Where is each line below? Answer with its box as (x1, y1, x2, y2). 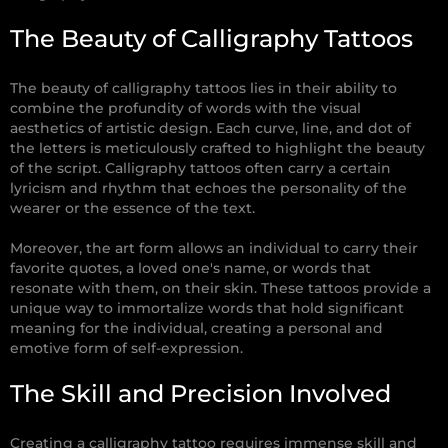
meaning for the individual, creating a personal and (10, 319, 383, 338)
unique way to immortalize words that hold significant (10, 299, 404, 318)
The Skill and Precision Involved (10, 379, 391, 409)
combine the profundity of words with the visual (10, 99, 361, 118)
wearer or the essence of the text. (10, 199, 255, 218)
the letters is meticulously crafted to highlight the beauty (10, 139, 425, 158)
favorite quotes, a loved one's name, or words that (10, 259, 371, 278)
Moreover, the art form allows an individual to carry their (10, 239, 418, 258)
